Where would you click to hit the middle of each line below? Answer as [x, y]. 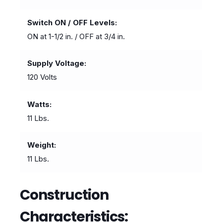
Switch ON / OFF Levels [71, 22]
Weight [41, 145]
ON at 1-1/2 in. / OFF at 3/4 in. [76, 36]
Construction [64, 195]
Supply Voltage [56, 63]
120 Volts [42, 77]
